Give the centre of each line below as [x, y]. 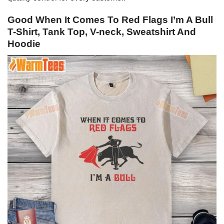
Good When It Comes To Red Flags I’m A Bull [110, 20]
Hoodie [24, 44]
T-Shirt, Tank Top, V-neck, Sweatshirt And [102, 32]
